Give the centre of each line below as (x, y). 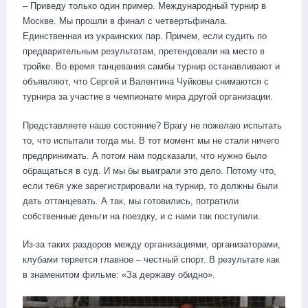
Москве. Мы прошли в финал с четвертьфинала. (125, 21)
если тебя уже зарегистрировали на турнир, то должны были (150, 186)
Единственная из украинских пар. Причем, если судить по (145, 36)
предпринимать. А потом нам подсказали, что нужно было (145, 155)
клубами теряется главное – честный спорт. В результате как (151, 260)
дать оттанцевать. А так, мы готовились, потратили (131, 201)
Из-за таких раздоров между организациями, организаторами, (152, 245)
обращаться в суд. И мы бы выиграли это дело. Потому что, (150, 170)
